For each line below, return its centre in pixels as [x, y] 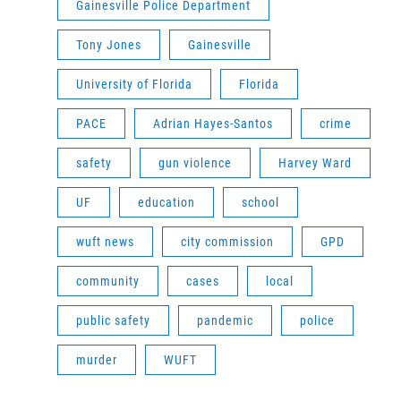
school [260, 202]
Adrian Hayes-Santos [213, 123]
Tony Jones [109, 44]
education [166, 202]
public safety [113, 320]
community [108, 281]
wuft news [105, 241]
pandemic [225, 320]
